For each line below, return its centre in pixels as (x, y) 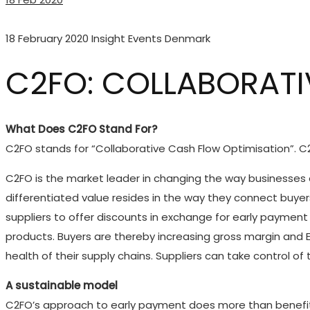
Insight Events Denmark (151, 38)
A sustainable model (62, 285)
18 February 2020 (47, 38)
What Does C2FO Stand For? (81, 129)
